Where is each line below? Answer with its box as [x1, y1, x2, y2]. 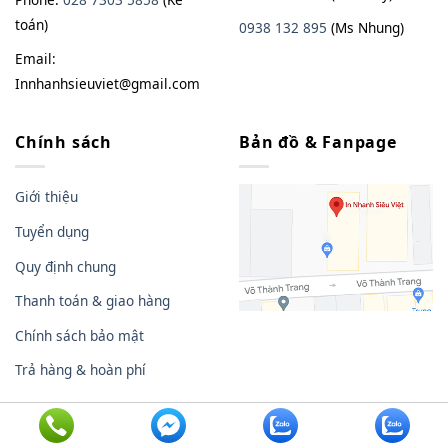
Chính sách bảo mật [15, 325, 144, 345]
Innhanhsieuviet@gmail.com [15, 74, 200, 94]
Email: [15, 49, 56, 69]
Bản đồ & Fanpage [239, 130, 397, 153]
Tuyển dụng [15, 221, 89, 241]
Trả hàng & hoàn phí [15, 360, 146, 380]
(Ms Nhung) [327, 18, 404, 38]
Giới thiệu [15, 187, 78, 207]
